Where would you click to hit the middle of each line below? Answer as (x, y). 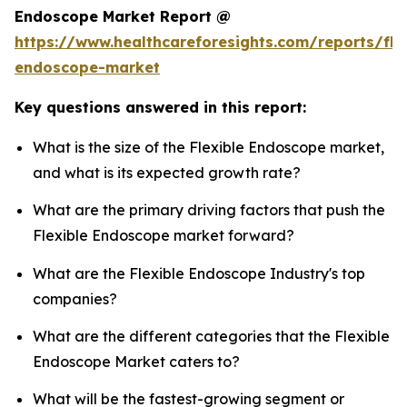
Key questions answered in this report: (160, 108)
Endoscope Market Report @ (123, 17)
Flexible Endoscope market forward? (164, 236)
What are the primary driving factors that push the (209, 210)
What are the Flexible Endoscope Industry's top (199, 273)
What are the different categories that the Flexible (211, 337)
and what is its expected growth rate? (167, 173)
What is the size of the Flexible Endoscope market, (208, 148)
